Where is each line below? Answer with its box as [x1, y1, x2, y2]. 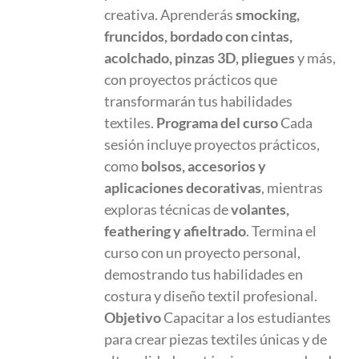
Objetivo [104, 309, 162, 326]
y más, [295, 49, 337, 67]
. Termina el [246, 222, 317, 240]
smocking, [236, 6, 301, 23]
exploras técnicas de [104, 200, 232, 218]
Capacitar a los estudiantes [161, 309, 332, 326]
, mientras [261, 179, 324, 196]
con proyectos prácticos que [104, 71, 278, 88]
